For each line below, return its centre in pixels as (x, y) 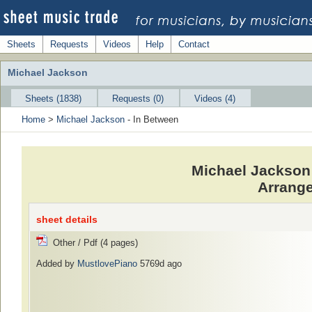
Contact (194, 44)
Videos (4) (215, 99)
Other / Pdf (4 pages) (93, 243)
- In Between (151, 119)
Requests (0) (138, 99)
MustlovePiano (107, 264)
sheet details (67, 219)
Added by (57, 264)
